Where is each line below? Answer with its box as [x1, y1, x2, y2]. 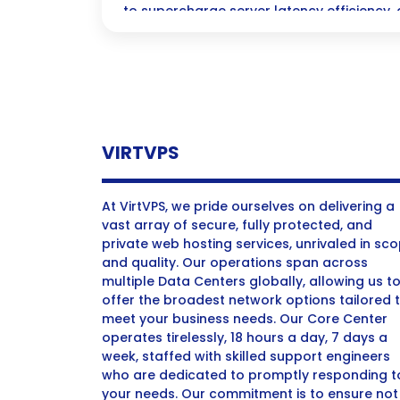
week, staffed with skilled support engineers [102, 347, 390, 365]
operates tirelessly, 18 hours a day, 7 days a [102, 329, 387, 346]
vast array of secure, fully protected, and [102, 216, 372, 234]
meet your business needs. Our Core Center [102, 310, 387, 328]
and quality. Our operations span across [102, 254, 368, 271]
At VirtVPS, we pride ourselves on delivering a [102, 197, 395, 215]
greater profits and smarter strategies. [123, 61, 379, 79]
